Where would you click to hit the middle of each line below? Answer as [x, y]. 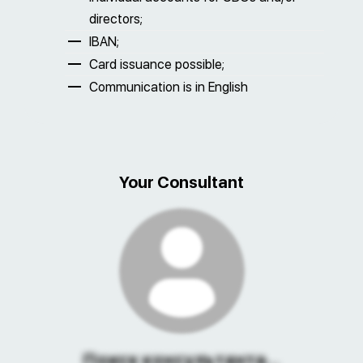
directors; [116, 19]
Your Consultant [181, 182]
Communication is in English [169, 87]
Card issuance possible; [157, 64]
